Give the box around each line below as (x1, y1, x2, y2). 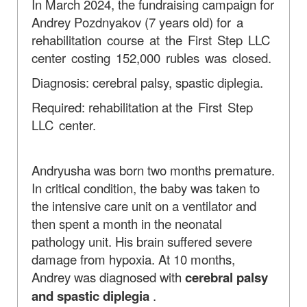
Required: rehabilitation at (32, 97, 175, 116)
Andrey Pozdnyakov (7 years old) (32, 12, 217, 31)
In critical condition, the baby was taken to (32, 178, 260, 197)
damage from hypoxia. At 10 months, (32, 249, 235, 268)
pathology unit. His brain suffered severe (32, 232, 252, 250)
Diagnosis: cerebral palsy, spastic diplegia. (32, 73, 263, 91)
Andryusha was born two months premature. (32, 160, 275, 179)
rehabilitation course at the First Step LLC (32, 30, 270, 49)
